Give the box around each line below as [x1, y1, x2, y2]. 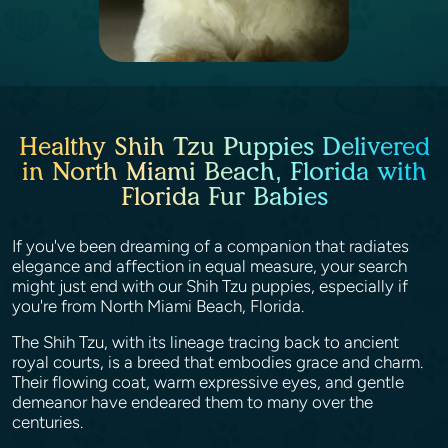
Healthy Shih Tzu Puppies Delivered [18, 131, 430, 161]
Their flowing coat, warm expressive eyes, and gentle [12, 372, 404, 392]
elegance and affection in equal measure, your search [12, 256, 407, 276]
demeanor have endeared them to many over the [12, 392, 373, 412]
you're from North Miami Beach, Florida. [12, 296, 308, 316]
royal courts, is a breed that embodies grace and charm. [12, 352, 423, 372]
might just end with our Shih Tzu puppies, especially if [12, 276, 408, 296]
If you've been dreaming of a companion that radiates [12, 236, 409, 256]
